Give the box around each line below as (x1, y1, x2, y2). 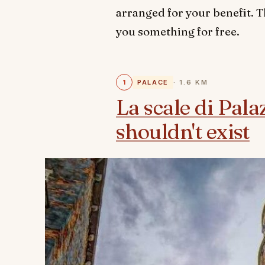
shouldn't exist (116, 118, 250, 145)
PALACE (137, 78, 169, 87)
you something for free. (116, 24, 240, 39)
